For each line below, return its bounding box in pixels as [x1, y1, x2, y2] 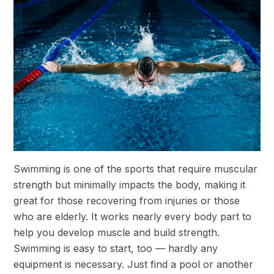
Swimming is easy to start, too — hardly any [13, 242, 218, 255]
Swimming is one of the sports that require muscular [13, 163, 257, 176]
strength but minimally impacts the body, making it [13, 179, 245, 191]
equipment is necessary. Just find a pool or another [13, 258, 253, 271]
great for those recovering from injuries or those [13, 194, 240, 207]
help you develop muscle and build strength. [13, 226, 220, 239]
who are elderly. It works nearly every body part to [13, 210, 251, 223]
